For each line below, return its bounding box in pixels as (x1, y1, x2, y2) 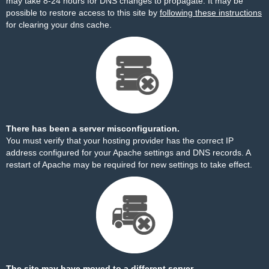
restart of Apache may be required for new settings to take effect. (6, 160, 252, 169)
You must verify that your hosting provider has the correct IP (6, 136, 234, 145)
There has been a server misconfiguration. (6, 124, 180, 133)
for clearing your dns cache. (6, 20, 112, 29)
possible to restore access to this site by (6, 8, 160, 17)
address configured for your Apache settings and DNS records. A (6, 148, 250, 157)
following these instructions (160, 8, 262, 17)
